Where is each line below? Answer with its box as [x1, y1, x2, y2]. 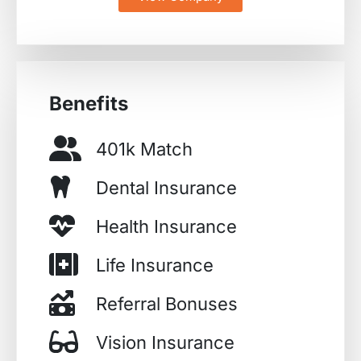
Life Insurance [96, 255, 214, 276]
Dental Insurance [96, 177, 238, 199]
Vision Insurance [96, 332, 235, 354]
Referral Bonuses [96, 293, 239, 315]
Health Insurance [96, 216, 238, 238]
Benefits [49, 92, 128, 116]
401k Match [96, 139, 193, 160]
